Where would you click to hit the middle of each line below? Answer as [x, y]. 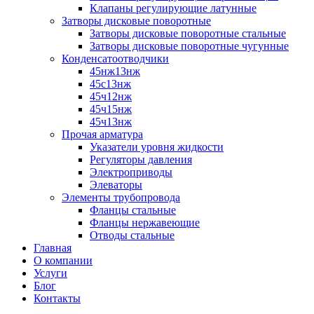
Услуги [50, 273]
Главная [53, 247]
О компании [63, 260]
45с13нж [110, 83]
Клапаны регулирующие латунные [173, 8]
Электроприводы [131, 172]
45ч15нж [111, 109]
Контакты [57, 298]
